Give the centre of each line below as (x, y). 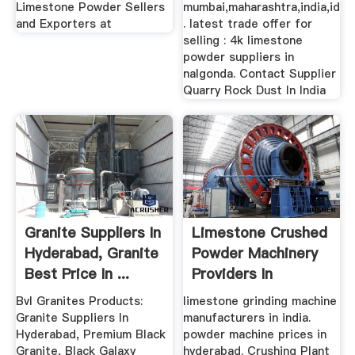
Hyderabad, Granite (91, 253)
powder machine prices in (255, 335)
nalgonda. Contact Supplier (260, 74)
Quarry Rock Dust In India (255, 91)
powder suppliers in (239, 57)
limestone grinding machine (260, 302)
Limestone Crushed (260, 232)
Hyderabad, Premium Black (90, 335)
